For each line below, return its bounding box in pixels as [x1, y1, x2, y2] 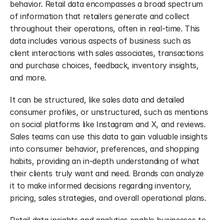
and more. [10, 73, 47, 82]
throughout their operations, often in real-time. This [10, 24, 200, 33]
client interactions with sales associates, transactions [10, 48, 204, 58]
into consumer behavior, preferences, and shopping [10, 144, 199, 154]
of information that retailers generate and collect [10, 11, 190, 21]
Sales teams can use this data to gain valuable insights [10, 132, 208, 141]
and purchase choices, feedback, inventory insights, [10, 60, 199, 70]
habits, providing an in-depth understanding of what [10, 156, 199, 166]
